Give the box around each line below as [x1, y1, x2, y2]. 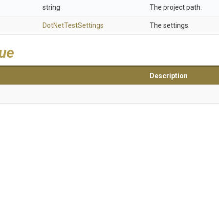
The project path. [150, 3, 202, 11]
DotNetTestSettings [43, 22, 104, 29]
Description [150, 72, 188, 80]
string [43, 3, 60, 11]
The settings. [150, 22, 190, 29]
